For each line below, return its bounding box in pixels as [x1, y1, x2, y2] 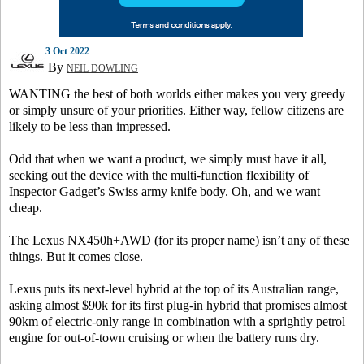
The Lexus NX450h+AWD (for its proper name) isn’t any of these [9, 233, 349, 248]
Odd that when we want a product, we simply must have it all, [9, 152, 327, 167]
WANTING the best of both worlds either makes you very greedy [9, 87, 345, 102]
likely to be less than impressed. [9, 119, 171, 134]
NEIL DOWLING [67, 63, 138, 75]
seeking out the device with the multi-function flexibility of [9, 168, 309, 183]
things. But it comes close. [9, 249, 143, 264]
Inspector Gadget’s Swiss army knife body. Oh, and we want [9, 184, 320, 199]
